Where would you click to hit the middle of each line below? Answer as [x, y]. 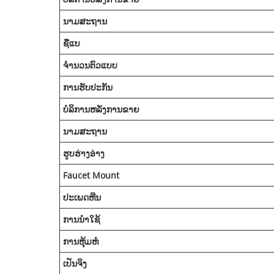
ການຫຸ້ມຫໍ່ [81, 242]
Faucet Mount [91, 176]
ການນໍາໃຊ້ [82, 220]
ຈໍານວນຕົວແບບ [90, 65]
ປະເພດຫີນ [82, 198]
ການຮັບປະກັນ [88, 87]
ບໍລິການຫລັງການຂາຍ [101, 109]
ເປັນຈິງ [75, 264]
